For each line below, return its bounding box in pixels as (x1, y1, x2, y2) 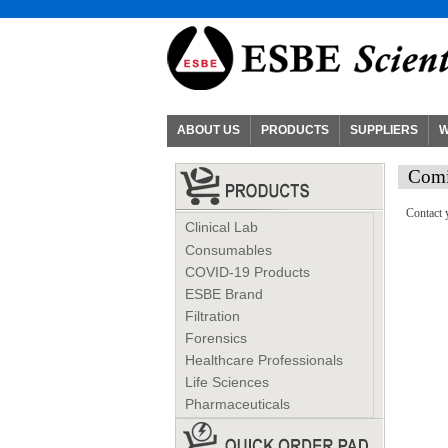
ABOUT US (177, 123, 240, 137)
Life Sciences (184, 374, 269, 390)
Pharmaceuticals (184, 396, 290, 412)
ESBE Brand (184, 286, 263, 302)
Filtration (184, 308, 240, 324)
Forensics (184, 330, 247, 346)
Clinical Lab (184, 219, 258, 235)
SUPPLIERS (350, 123, 418, 137)
